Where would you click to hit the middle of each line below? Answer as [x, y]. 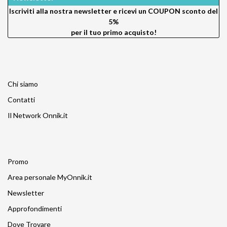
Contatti [21, 100]
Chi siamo [23, 84]
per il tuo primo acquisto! [113, 32]
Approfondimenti [35, 209]
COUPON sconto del [183, 11]
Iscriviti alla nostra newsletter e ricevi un [79, 11]
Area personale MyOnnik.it [50, 177]
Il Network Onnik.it [38, 116]
